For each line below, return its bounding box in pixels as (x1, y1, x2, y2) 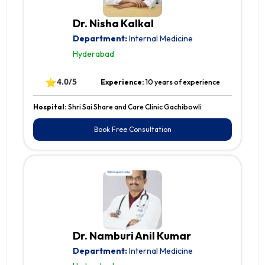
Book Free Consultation (93, 125, 172, 134)
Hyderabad (72, 49, 114, 60)
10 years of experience (146, 77, 220, 87)
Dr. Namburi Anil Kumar (72, 229, 191, 243)
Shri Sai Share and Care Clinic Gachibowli (68, 102, 202, 112)
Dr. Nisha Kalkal (72, 17, 154, 31)
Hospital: (33, 102, 68, 112)
